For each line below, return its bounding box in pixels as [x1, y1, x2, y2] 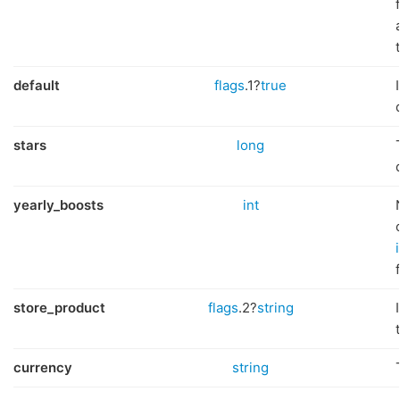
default [13, 77, 60, 94]
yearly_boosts [13, 196, 104, 213]
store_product [13, 299, 105, 316]
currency [13, 359, 72, 376]
